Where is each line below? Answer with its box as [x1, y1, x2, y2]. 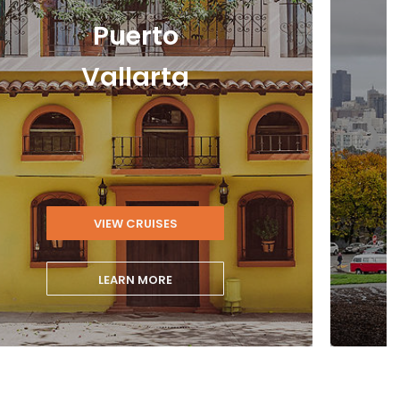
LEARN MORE [98, 271, 173, 288]
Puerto [92, 18, 179, 54]
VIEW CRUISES [93, 215, 178, 233]
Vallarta [81, 59, 190, 96]
